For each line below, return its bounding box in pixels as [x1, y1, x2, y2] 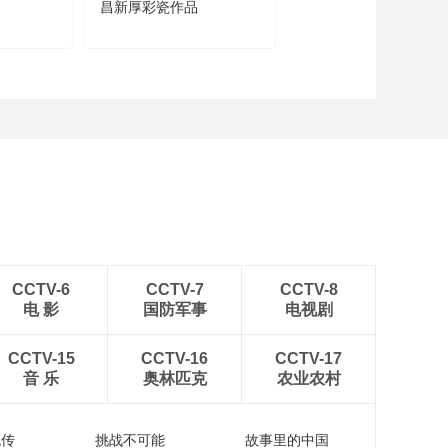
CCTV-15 [7, 350, 75, 367]
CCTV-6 [12, 281, 70, 298]
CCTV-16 [141, 350, 208, 367]
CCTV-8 [279, 281, 338, 298]
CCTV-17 [275, 350, 342, 367]
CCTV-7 [145, 281, 204, 298]
